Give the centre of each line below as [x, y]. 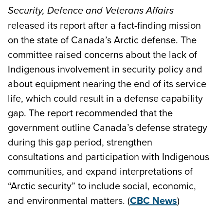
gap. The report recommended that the [90, 112]
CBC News [154, 200]
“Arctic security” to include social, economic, [102, 185]
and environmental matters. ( [69, 200]
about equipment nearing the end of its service [107, 83]
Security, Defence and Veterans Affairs [91, 10]
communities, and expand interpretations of [100, 171]
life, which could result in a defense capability [105, 98]
